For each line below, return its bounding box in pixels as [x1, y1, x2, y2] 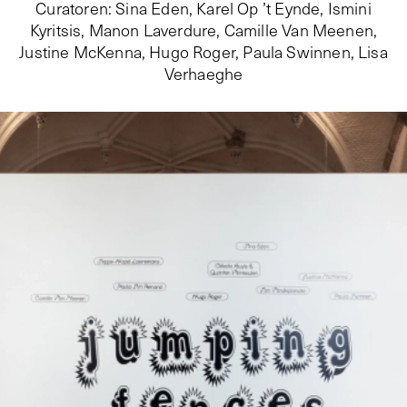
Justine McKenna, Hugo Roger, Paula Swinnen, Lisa [19, 41, 388, 63]
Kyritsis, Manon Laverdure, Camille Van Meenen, [29, 19, 378, 41]
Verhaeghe [164, 63, 243, 84]
